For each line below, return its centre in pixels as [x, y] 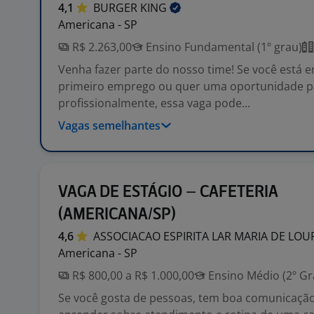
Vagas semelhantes [109, 125]
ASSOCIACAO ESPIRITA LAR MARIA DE [191, 236]
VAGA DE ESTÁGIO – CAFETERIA [168, 192]
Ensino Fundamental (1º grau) [223, 47]
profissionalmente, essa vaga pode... [154, 103]
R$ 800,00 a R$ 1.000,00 [132, 275]
